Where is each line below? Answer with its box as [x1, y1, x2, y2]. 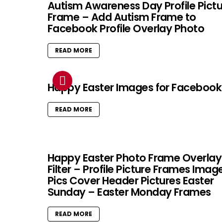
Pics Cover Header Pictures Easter [48, 173, 214, 188]
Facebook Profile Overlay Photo [48, 21, 205, 36]
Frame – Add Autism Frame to [48, 10, 196, 25]
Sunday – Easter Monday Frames [48, 185, 211, 200]
